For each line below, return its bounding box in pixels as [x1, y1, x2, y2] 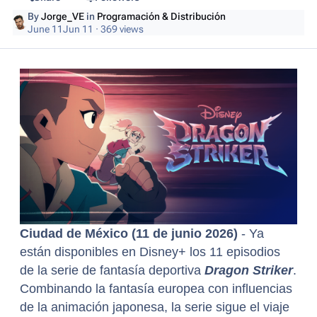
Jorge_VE [41, 10, 85, 22]
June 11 [28, 23, 64, 35]
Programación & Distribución [97, 10, 226, 22]
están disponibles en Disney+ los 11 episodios [20, 245, 280, 260]
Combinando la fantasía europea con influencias [20, 282, 292, 296]
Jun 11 [63, 23, 94, 35]
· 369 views [93, 23, 144, 35]
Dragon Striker [204, 263, 293, 278]
